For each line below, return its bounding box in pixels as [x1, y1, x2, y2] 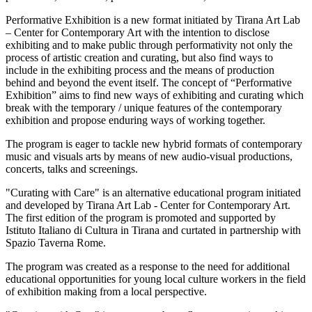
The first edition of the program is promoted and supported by [6, 212, 276, 224]
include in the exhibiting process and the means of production [6, 64, 274, 77]
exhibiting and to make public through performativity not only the [6, 39, 292, 52]
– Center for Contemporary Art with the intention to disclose [6, 26, 270, 39]
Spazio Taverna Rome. [6, 237, 106, 249]
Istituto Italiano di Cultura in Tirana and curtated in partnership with [6, 224, 301, 237]
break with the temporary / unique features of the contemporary [6, 102, 282, 114]
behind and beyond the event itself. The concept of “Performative [6, 77, 292, 89]
